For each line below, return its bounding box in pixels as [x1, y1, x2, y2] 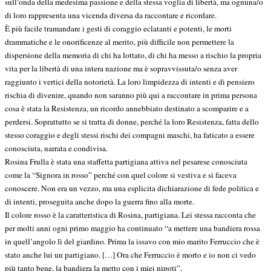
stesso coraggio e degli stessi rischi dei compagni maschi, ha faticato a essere [5, 129, 255, 140]
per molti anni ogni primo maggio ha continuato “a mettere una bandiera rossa [5, 222, 260, 233]
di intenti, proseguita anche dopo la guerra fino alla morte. [5, 195, 194, 207]
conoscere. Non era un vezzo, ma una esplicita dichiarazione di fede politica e [5, 182, 259, 194]
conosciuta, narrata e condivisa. [5, 142, 110, 154]
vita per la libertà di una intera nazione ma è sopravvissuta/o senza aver [5, 62, 237, 74]
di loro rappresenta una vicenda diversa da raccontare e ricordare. [5, 9, 217, 21]
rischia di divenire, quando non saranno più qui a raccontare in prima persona [5, 89, 257, 100]
